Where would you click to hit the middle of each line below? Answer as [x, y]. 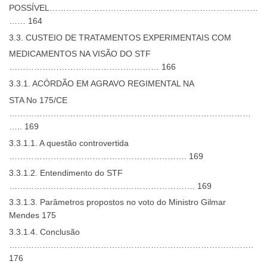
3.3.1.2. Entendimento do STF [66, 173]
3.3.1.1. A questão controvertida [69, 143]
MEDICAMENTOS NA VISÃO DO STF [80, 54]
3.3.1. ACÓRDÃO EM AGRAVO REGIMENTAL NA [102, 84]
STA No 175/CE [38, 100]
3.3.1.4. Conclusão [44, 232]
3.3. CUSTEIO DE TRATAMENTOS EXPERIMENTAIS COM [120, 37]
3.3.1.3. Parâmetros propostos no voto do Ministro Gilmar [117, 202]
